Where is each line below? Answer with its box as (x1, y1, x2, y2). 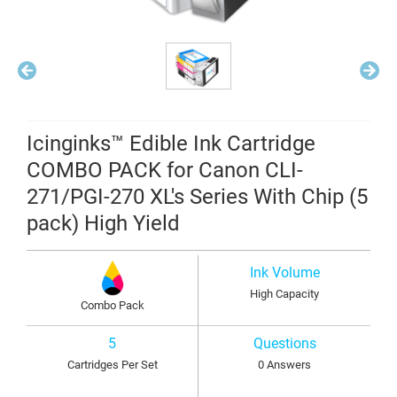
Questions (253, 335, 316, 353)
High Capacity (250, 287, 319, 301)
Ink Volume (249, 264, 320, 282)
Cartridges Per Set (66, 358, 158, 372)
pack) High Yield (27, 211, 180, 237)
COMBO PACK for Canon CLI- (27, 158, 303, 183)
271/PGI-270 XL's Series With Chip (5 (27, 184, 368, 210)
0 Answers (258, 358, 311, 372)
